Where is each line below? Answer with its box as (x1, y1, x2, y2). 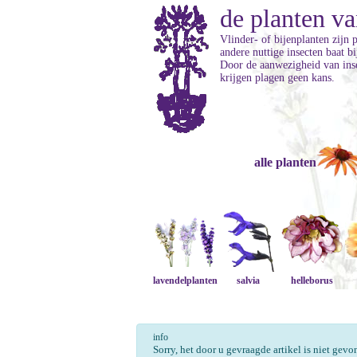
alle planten (253, 155, 316, 169)
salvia (237, 275, 261, 286)
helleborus (291, 275, 334, 286)
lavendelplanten (152, 275, 218, 286)
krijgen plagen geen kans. (220, 72, 335, 84)
